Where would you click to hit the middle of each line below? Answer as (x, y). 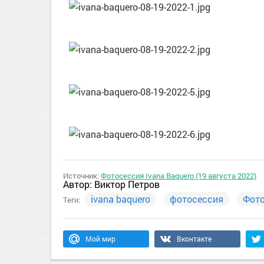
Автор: (79, 184)
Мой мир (100, 239)
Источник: (82, 176)
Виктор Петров (127, 184)
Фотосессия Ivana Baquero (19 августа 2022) (179, 176)
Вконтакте (194, 239)
